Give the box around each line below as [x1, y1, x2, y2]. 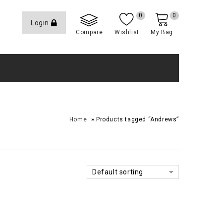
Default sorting [92, 168, 143, 176]
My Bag [151, 29, 173, 36]
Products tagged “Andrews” [96, 116, 179, 123]
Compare [76, 29, 103, 36]
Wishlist [114, 29, 139, 36]
